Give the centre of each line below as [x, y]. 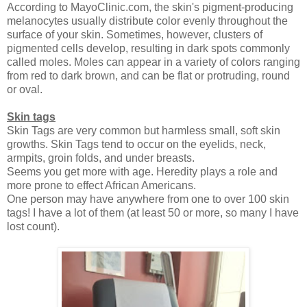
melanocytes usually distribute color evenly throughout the [147, 21]
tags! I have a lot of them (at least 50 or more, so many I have [153, 212]
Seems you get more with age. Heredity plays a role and [142, 171]
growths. [29, 144]
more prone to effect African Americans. [103, 185]
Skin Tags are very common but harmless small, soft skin [144, 130]
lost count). [33, 226]
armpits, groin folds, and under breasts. [101, 158]
